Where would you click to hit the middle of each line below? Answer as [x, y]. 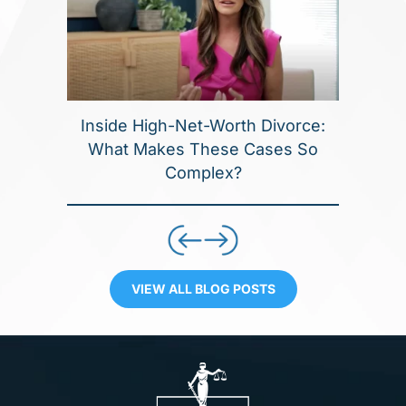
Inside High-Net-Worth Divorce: [203, 126]
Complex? [203, 173]
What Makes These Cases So [203, 150]
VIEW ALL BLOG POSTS [203, 289]
